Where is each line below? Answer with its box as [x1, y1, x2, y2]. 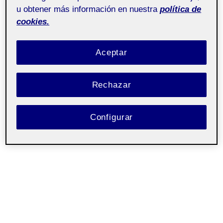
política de [160, 4, 202, 14]
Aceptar [96, 47, 127, 57]
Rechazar [92, 80, 131, 90]
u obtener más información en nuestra [16, 4, 158, 14]
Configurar [90, 112, 133, 122]
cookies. [16, 16, 50, 26]
